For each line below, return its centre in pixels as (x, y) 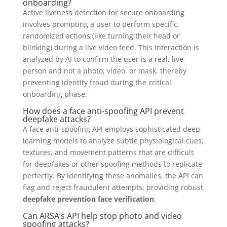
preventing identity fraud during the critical (97, 83)
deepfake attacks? (56, 119)
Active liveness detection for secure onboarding (103, 13)
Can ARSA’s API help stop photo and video (102, 216)
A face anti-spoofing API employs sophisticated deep (111, 129)
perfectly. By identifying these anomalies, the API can (113, 176)
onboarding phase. (55, 94)
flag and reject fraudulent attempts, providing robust (113, 187)
